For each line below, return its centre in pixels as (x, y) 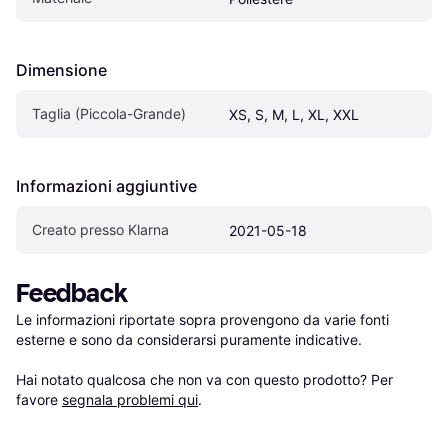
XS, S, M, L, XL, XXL (294, 115)
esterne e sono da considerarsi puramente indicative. (189, 340)
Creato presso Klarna (100, 230)
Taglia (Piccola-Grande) (109, 114)
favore (39, 400)
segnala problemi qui (130, 400)
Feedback (72, 294)
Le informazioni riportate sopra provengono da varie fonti (202, 320)
